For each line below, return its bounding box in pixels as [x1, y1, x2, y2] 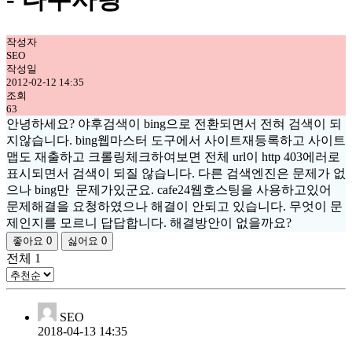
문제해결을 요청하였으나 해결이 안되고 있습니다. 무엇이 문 [6, 199, 343, 213]
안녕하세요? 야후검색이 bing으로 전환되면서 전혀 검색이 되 [6, 116, 342, 130]
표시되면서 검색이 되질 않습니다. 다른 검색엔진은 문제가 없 [6, 166, 346, 180]
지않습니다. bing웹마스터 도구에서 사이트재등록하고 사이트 [6, 133, 346, 147]
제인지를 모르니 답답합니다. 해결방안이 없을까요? [6, 215, 291, 229]
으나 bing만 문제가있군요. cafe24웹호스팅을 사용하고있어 [6, 182, 332, 196]
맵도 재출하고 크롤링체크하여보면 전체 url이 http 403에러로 [6, 149, 340, 163]
